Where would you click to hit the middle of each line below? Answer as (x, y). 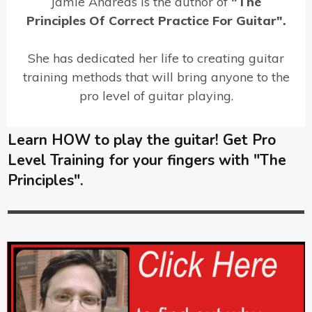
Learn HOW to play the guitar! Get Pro (142, 140)
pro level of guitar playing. (156, 96)
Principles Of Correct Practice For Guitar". (156, 21)
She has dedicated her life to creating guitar (156, 58)
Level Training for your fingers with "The (147, 161)
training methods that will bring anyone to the (156, 77)
